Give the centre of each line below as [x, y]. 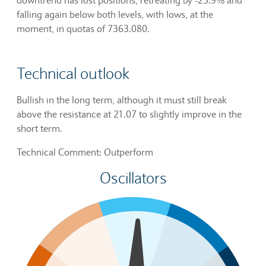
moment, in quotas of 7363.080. [83, 28]
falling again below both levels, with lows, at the [115, 14]
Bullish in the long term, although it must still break [122, 99]
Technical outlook [73, 73]
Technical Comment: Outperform [85, 152]
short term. [39, 128]
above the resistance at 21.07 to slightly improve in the [129, 114]
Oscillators [133, 178]
